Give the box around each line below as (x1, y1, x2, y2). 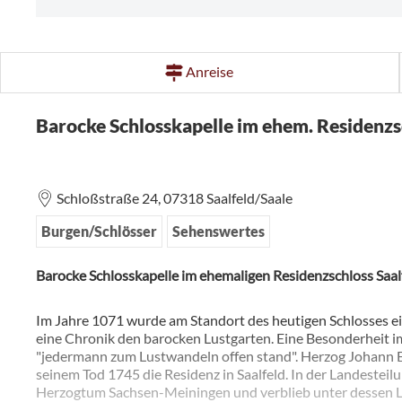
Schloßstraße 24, (57, 189, 163, 207)
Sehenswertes (172, 223, 265, 240)
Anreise (186, 63, 234, 81)
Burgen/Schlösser (41, 223, 157, 240)
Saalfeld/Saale (206, 189, 293, 207)
